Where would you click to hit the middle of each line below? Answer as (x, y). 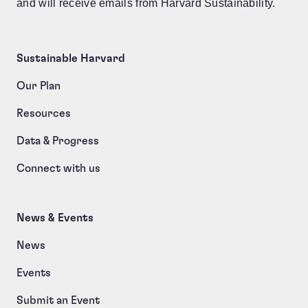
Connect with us (58, 168)
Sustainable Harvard (71, 58)
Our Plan (38, 86)
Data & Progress (60, 141)
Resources (44, 113)
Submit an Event (58, 300)
